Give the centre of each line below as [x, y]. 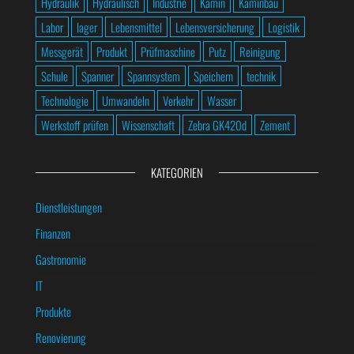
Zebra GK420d [217, 124]
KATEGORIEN [177, 172]
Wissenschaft [148, 124]
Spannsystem [154, 75]
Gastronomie [61, 259]
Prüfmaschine [168, 51]
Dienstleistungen [69, 207]
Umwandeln [126, 100]
